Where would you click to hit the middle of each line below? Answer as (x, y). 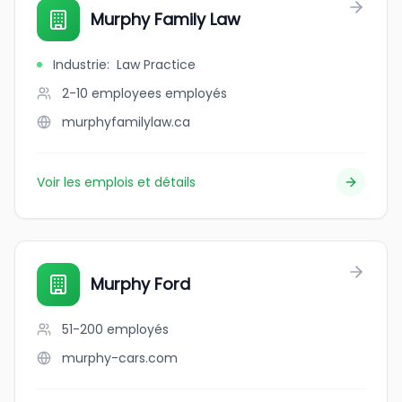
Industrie (80, 65)
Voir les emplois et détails (116, 182)
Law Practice (156, 65)
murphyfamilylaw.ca (126, 122)
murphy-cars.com (120, 358)
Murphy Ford (140, 284)
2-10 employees (112, 93)
